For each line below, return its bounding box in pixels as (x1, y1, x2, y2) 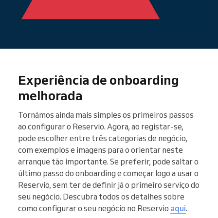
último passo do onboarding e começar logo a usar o (18, 168, 199, 179)
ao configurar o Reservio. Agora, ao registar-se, (18, 122, 183, 132)
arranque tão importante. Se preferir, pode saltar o (18, 157, 199, 167)
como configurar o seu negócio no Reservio (18, 203, 170, 214)
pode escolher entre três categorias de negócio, (18, 133, 187, 144)
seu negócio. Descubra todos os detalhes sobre (18, 192, 184, 202)
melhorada (18, 87, 83, 104)
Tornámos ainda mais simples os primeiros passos (18, 110, 194, 120)
